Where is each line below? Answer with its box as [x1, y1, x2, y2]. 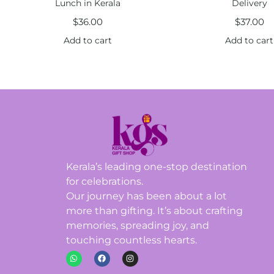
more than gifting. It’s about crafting [65, 204, 243, 217]
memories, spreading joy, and [65, 219, 209, 231]
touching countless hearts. [65, 234, 197, 246]
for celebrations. [65, 175, 143, 187]
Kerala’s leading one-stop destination [65, 160, 247, 172]
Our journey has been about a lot [65, 190, 227, 202]
